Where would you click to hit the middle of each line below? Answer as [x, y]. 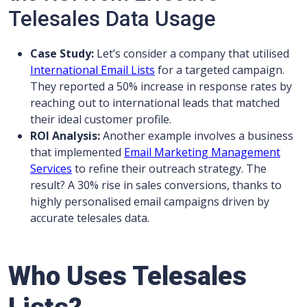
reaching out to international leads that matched [155, 103]
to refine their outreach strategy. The [169, 169]
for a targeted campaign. [220, 70]
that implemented [77, 152]
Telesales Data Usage [112, 19]
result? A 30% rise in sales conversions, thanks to [156, 185]
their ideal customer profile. [101, 120]
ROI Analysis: [65, 136]
